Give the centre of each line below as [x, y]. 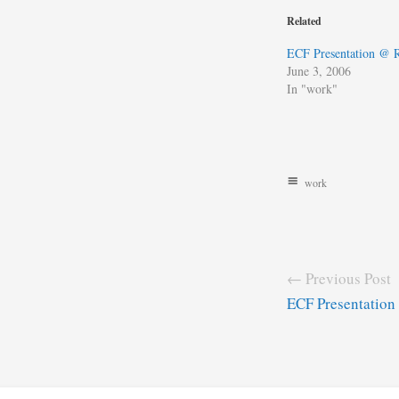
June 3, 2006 [319, 71]
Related [304, 21]
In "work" [312, 89]
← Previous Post [339, 278]
